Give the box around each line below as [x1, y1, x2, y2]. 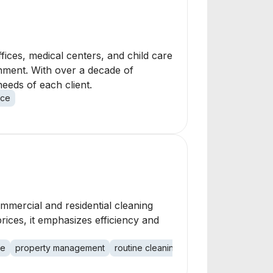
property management [15, 243, 105, 253]
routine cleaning [115, 243, 179, 253]
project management [189, 243, 272, 253]
